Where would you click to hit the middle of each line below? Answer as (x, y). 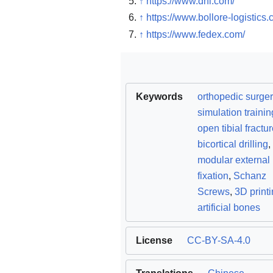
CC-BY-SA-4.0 (219, 240)
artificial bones (229, 207)
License (154, 240)
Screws (214, 191)
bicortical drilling (233, 144)
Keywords (159, 96)
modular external (234, 160)
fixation (213, 175)
